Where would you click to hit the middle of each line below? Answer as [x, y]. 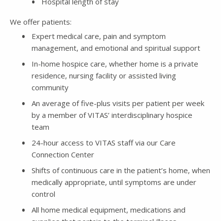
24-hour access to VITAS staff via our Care [104, 142]
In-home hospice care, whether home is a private [115, 63]
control [43, 194]
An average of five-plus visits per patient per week [118, 103]
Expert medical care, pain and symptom [99, 36]
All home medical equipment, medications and [109, 209]
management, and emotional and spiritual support [116, 48]
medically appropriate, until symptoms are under [114, 182]
